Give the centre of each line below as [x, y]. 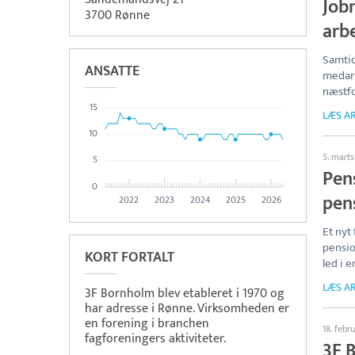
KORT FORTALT [130, 258]
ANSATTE [112, 71]
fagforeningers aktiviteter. [155, 339]
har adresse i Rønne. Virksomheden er [187, 309]
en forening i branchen [147, 324]
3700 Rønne [117, 15]
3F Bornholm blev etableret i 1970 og [185, 294]
